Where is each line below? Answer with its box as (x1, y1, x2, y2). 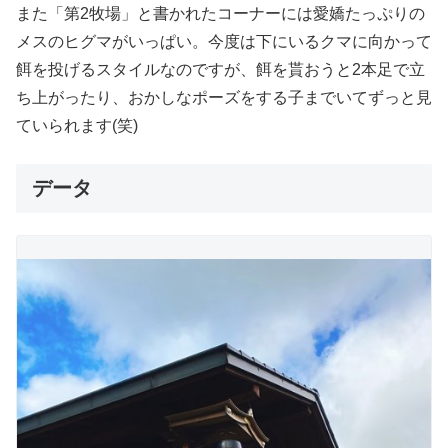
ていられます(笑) (16, 116, 138, 134)
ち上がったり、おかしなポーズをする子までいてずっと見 (16, 88, 432, 106)
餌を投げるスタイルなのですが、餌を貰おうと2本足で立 (16, 60, 425, 78)
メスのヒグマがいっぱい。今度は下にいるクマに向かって (16, 32, 432, 50)
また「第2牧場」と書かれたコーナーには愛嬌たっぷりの (16, 4, 425, 22)
